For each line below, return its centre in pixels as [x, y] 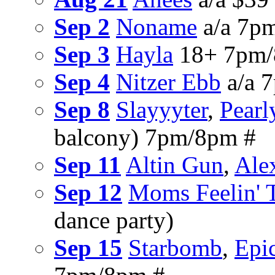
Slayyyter [162, 110]
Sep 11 [87, 165]
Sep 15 [88, 248]
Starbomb [175, 248]
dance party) [114, 220]
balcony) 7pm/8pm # [155, 137]
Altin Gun [175, 165]
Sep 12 [88, 193]
